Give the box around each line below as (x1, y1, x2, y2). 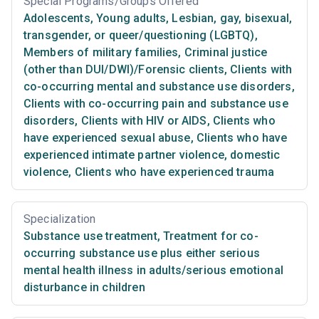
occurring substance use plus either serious (23, 246, 260, 261)
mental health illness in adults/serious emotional (23, 263, 283, 278)
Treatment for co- (159, 229, 258, 244)
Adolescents (23, 11, 90, 26)
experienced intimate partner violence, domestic (23, 148, 281, 162)
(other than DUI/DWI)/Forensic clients (23, 63, 224, 77)
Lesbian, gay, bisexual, (169, 11, 293, 26)
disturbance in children (23, 281, 145, 295)
